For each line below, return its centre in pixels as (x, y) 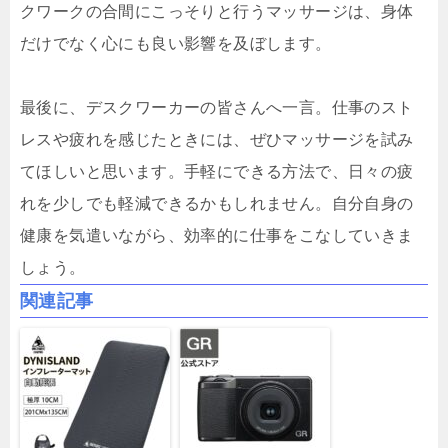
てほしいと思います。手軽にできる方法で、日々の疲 (217, 172)
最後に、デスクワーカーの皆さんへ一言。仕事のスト (217, 108)
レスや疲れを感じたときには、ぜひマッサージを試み (217, 140)
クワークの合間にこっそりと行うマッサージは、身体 (217, 12)
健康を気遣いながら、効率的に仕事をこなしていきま (217, 236)
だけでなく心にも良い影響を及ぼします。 (176, 44)
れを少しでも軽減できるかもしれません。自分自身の (217, 204)
